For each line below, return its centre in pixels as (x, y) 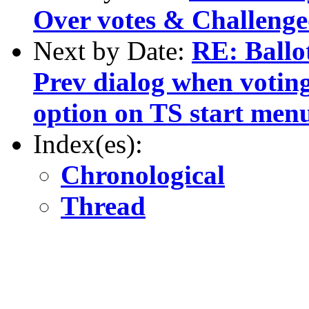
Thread (103, 206)
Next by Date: (112, 50)
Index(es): (88, 143)
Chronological (143, 175)
